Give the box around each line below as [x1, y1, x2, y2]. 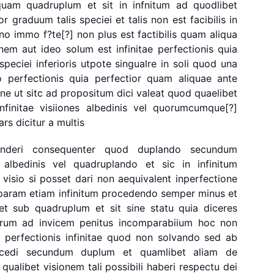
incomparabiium [118, 217, 193, 229]
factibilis [138, 28, 177, 40]
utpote [80, 57, 111, 70]
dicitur [15, 116, 45, 128]
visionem [43, 261, 84, 273]
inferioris [35, 57, 76, 70]
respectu [179, 261, 220, 273]
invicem [39, 217, 75, 229]
